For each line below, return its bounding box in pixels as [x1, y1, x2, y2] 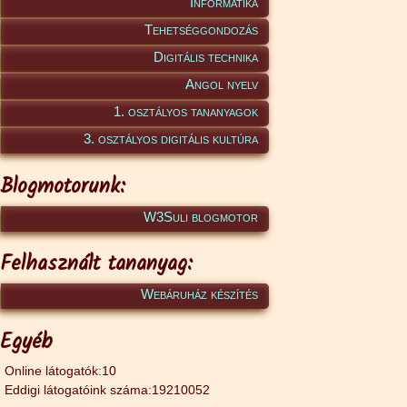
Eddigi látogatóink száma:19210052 [5, 382, 210, 398]
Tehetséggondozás [144, 22, 258, 38]
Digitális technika [154, 49, 258, 65]
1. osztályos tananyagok [114, 104, 258, 120]
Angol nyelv [185, 76, 258, 93]
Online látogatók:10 [5, 363, 116, 379]
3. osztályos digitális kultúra [84, 131, 258, 147]
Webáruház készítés [141, 286, 258, 303]
